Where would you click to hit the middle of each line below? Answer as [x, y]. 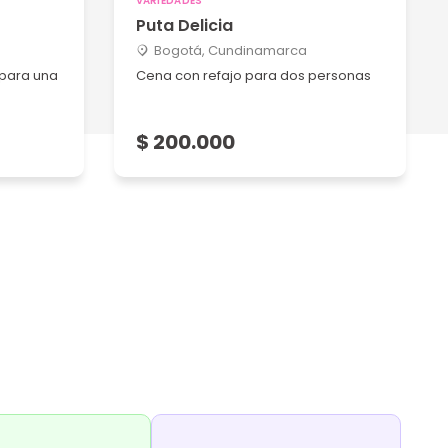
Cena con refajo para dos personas [253, 75]
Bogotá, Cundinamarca [230, 50]
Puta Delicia [184, 25]
